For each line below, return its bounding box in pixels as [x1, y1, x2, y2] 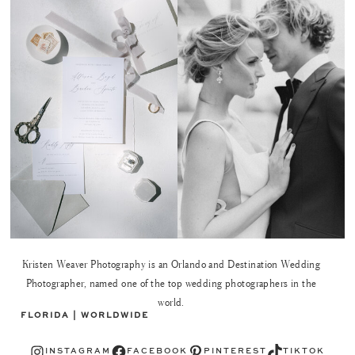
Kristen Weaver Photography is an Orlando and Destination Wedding [21, 257, 321, 270]
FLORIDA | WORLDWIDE [21, 311, 150, 319]
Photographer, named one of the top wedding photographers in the [25, 276, 317, 289]
